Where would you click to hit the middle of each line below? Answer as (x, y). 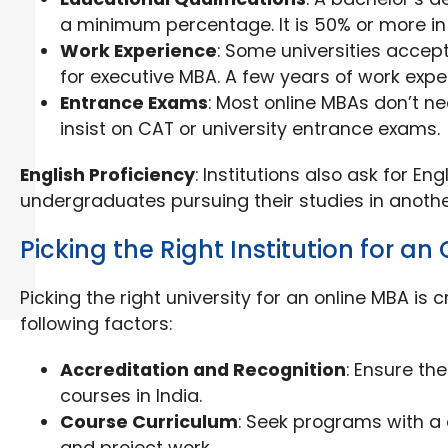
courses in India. (131, 396)
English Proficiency (108, 175)
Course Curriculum (149, 422)
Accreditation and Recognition (203, 370)
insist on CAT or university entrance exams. (250, 129)
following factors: (96, 324)
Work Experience (139, 51)
